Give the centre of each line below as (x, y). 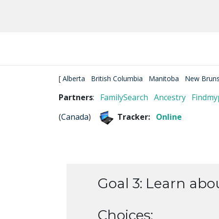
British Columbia (117, 78)
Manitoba (164, 78)
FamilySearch (124, 97)
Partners (76, 97)
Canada (75, 117)
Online (169, 117)
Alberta (74, 78)
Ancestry (170, 97)
